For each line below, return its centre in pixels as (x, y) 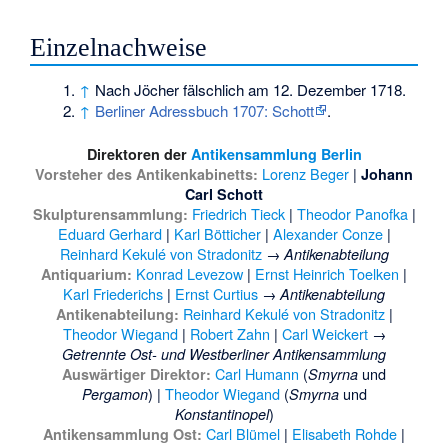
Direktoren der (138, 154)
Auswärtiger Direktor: (136, 374)
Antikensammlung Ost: (122, 434)
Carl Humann (257, 374)
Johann (387, 174)
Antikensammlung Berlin (276, 154)
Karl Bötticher (217, 234)
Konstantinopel (221, 414)
